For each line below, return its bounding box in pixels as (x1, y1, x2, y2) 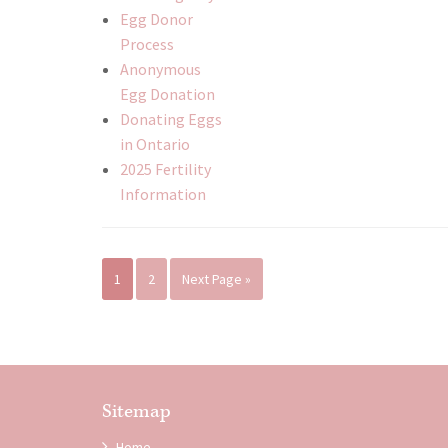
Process (119, 34, 174, 55)
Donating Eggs (119, 109, 222, 130)
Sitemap (102, 399, 171, 425)
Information (119, 184, 206, 205)
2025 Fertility (119, 159, 211, 180)
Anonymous (119, 59, 201, 80)
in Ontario (119, 134, 190, 155)
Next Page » (182, 270, 251, 289)
